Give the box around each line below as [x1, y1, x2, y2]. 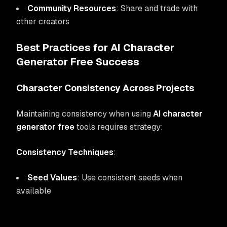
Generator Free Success [16, 55, 139, 68]
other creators [16, 16, 69, 27]
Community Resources [27, 3, 116, 14]
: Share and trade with [116, 3, 198, 14]
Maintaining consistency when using [16, 108, 153, 119]
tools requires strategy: [74, 122, 163, 132]
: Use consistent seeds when [77, 172, 182, 183]
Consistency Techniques [16, 147, 113, 158]
